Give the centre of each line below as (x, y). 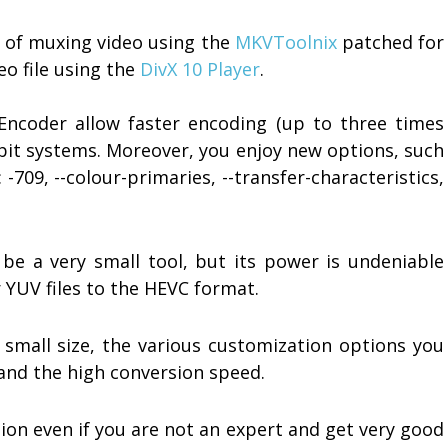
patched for (390, 41)
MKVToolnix (285, 41)
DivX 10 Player (200, 68)
